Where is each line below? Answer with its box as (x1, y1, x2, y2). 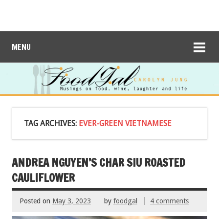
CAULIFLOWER (12, 170, 75, 185)
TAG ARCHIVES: (24, 118, 79, 128)
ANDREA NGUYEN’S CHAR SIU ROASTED (12, 154, 185, 170)
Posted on (20, 197, 52, 205)
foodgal (113, 197, 137, 205)
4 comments (150, 197, 189, 205)
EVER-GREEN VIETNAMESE (79, 118, 172, 128)
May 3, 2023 (52, 197, 91, 205)
